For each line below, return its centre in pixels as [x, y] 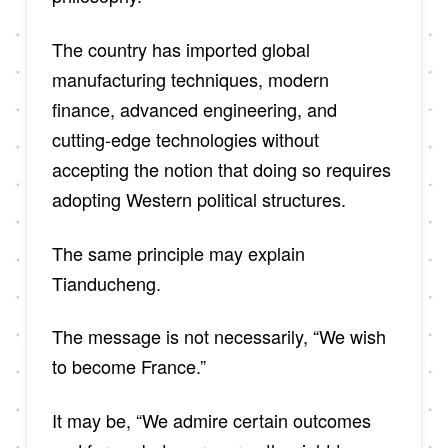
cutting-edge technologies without [185, 138]
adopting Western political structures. [198, 198]
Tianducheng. [106, 282]
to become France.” [128, 366]
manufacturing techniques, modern [190, 78]
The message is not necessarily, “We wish [218, 336]
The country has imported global [180, 48]
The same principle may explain [178, 252]
